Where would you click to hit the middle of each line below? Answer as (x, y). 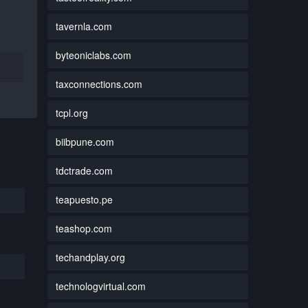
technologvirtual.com (100, 286)
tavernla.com (84, 26)
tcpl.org (71, 112)
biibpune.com (85, 141)
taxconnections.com (99, 84)
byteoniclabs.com (93, 55)
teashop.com (84, 228)
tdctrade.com (84, 170)
